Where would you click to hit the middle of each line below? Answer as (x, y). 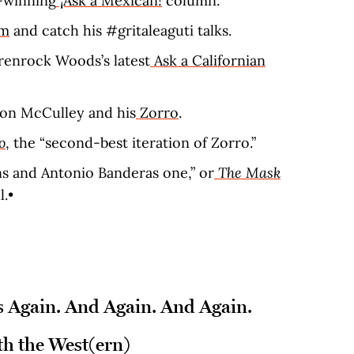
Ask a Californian (208, 60)
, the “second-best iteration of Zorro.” (131, 143)
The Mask (249, 173)
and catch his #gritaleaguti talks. (121, 30)
